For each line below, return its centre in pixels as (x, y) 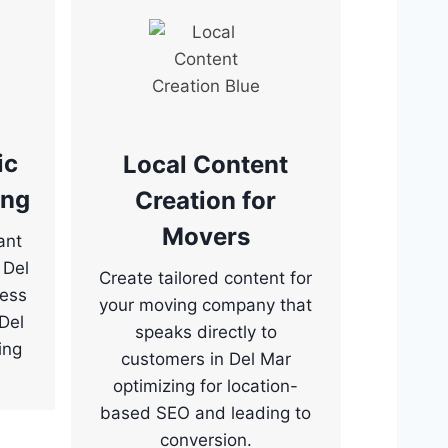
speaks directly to (205, 332)
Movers (205, 237)
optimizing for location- (206, 386)
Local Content (206, 165)
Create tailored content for (206, 278)
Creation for (206, 201)
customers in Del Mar (205, 359)
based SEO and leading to (206, 413)
